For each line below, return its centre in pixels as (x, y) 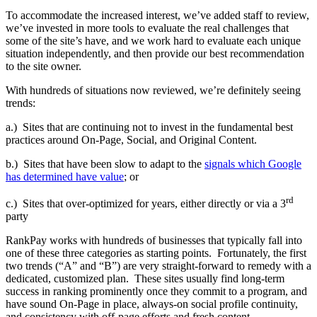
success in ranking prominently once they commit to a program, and (156, 292)
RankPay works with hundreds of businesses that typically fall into (154, 241)
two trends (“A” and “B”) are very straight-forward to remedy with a (158, 266)
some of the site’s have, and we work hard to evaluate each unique (153, 40)
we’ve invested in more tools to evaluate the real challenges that (147, 28)
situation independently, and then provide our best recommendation (155, 53)
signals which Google (253, 163)
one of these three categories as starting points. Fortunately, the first (156, 253)
